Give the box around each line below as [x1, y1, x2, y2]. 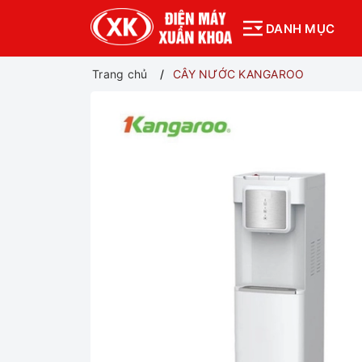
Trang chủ [92, 67, 148, 81]
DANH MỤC [266, 20, 335, 36]
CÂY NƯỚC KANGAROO [173, 67, 305, 81]
